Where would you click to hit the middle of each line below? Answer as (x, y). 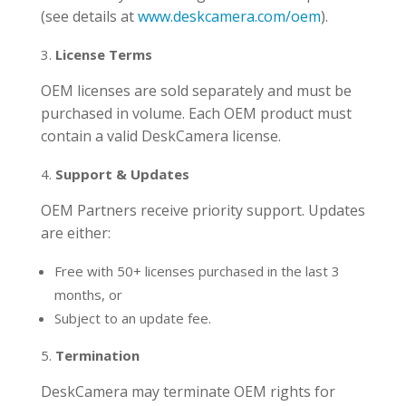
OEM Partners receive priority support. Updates (203, 211)
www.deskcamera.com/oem (229, 17)
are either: (75, 233)
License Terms (103, 55)
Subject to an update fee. (132, 319)
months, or (88, 295)
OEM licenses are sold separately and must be (196, 91)
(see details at (89, 17)
